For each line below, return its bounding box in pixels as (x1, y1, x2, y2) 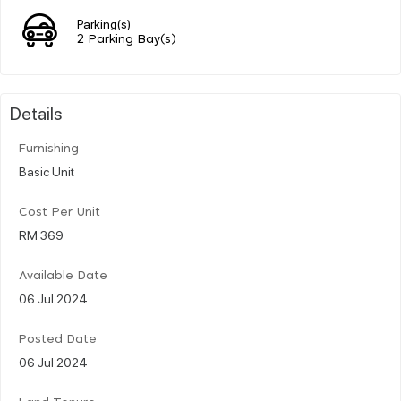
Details (10, 100, 63, 124)
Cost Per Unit (19, 206, 100, 218)
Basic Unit (19, 162, 74, 179)
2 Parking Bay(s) (77, 33, 176, 46)
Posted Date (19, 333, 97, 346)
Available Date (19, 269, 107, 282)
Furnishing (19, 142, 79, 155)
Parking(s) (77, 14, 131, 31)
